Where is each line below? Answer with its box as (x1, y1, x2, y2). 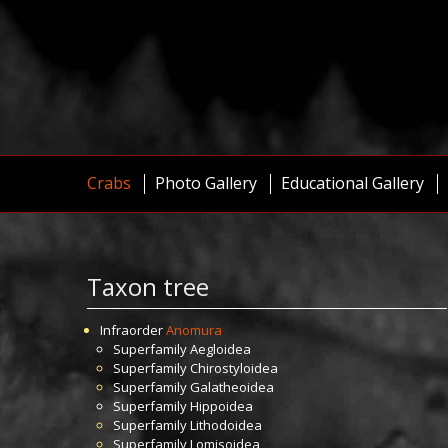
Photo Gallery (155, 172, 257, 194)
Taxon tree (87, 270, 209, 303)
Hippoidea (190, 397, 253, 415)
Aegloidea (190, 340, 251, 358)
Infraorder (100, 321, 166, 339)
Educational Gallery (281, 172, 424, 194)
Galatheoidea (190, 378, 274, 396)
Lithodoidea (190, 416, 262, 434)
